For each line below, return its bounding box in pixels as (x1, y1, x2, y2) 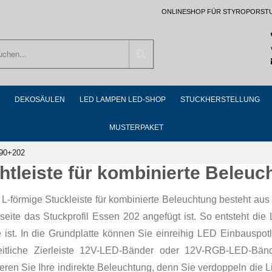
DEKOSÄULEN (15, 95, 65, 104)
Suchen (144, 47, 178, 58)
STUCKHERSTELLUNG (180, 95, 260, 104)
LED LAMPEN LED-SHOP (80, 95, 166, 104)
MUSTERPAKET (109, 123, 163, 132)
